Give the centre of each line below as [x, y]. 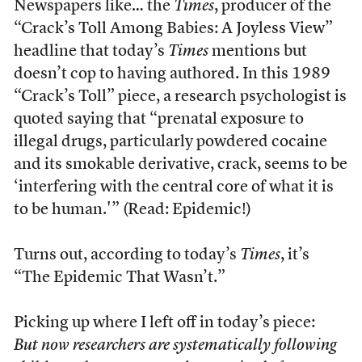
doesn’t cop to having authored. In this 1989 [172, 74]
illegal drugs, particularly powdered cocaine [170, 142]
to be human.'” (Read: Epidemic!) [132, 210]
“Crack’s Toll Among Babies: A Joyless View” [173, 29]
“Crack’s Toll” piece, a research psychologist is [180, 97]
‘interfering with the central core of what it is [173, 187]
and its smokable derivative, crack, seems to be [180, 165]
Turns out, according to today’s [126, 255]
